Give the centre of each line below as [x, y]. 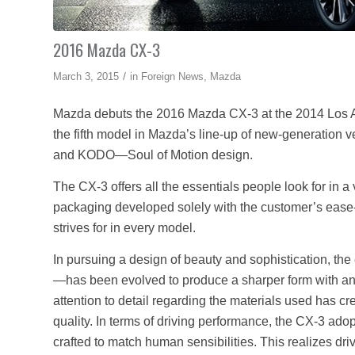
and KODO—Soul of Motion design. [153, 155]
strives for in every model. [124, 227]
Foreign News [172, 76]
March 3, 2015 [86, 76]
